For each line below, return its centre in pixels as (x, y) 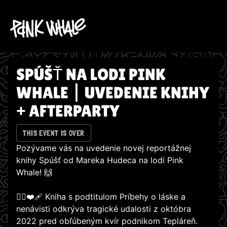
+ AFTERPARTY (68, 111)
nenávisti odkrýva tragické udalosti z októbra (104, 209)
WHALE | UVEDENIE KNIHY (113, 92)
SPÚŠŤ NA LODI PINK (91, 74)
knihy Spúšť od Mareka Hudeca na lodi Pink (100, 160)
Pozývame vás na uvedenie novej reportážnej (104, 148)
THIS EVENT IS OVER (54, 133)
